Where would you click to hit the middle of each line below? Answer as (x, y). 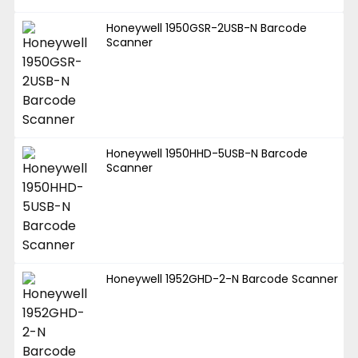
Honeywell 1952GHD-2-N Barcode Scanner (223, 278)
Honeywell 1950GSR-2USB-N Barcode (207, 28)
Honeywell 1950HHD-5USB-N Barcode (207, 153)
